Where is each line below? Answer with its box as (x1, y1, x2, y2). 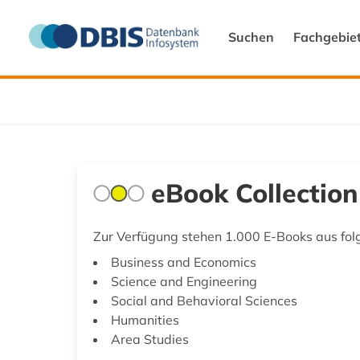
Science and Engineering (111, 272, 257, 289)
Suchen (228, 28, 274, 45)
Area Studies (111, 330, 189, 347)
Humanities (111, 311, 179, 328)
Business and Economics (111, 253, 256, 270)
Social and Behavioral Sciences (111, 292, 297, 309)
